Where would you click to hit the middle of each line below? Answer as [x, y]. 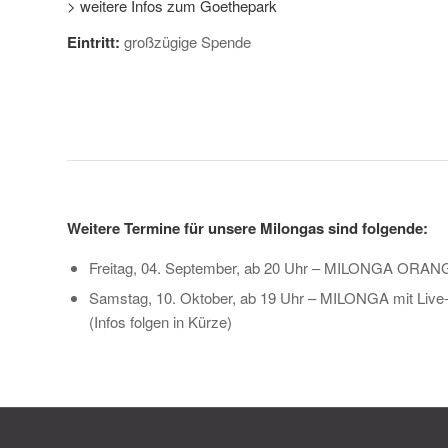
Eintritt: [93, 42]
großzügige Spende [185, 42]
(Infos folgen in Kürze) [160, 321]
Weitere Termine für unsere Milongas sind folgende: [247, 227]
